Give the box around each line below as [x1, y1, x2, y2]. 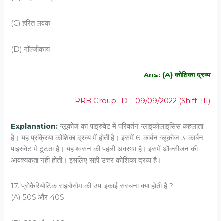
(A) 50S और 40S [11, 193, 65, 202]
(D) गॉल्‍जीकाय [11, 44, 50, 54]
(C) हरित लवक [11, 19, 51, 28]
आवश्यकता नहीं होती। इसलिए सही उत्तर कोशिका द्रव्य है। [11, 156, 162, 165]
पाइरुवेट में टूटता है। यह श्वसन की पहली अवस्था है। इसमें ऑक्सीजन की [11, 145, 198, 154]
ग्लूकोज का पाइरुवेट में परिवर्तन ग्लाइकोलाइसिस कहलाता [60, 122, 204, 131]
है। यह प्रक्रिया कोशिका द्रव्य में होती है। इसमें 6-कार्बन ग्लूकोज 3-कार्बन [11, 133, 204, 143]
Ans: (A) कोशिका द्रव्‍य [143, 70, 210, 79]
